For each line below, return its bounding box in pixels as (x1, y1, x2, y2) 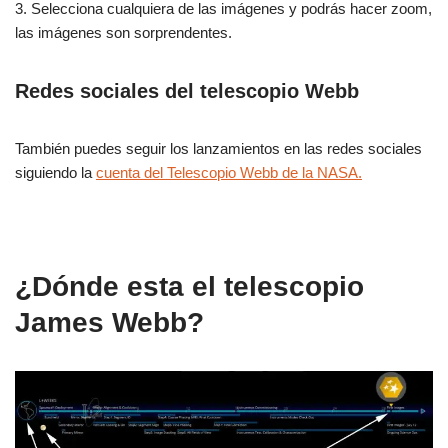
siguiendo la (15, 164, 96, 182)
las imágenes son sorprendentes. (15, 24, 232, 42)
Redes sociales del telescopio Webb (15, 80, 359, 103)
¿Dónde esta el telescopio (15, 271, 364, 303)
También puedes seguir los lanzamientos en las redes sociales (15, 140, 422, 158)
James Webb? (15, 307, 204, 339)
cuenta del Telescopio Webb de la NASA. (96, 164, 362, 182)
